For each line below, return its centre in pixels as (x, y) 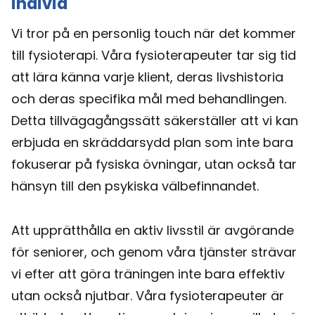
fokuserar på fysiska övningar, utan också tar (154, 164)
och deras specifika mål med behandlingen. (149, 98)
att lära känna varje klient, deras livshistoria (147, 77)
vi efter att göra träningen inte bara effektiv (148, 274)
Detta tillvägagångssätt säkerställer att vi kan (155, 120)
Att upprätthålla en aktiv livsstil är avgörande (153, 230)
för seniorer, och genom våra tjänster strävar (154, 252)
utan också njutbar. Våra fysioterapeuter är (148, 295)
